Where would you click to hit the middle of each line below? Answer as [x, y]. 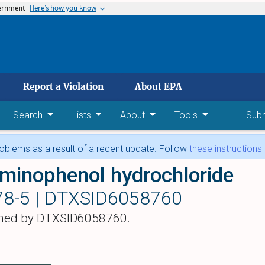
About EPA [159, 87]
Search [29, 115]
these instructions [226, 149]
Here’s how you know [63, 8]
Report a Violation [63, 87]
